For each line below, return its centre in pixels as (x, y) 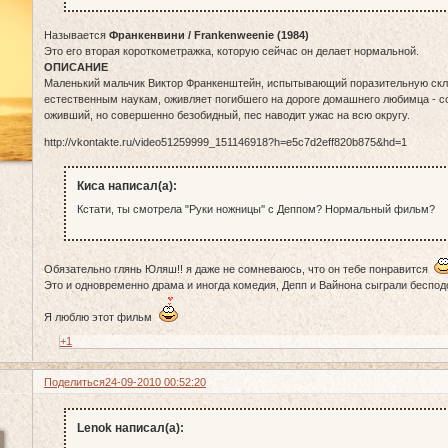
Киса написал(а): (126, 185)
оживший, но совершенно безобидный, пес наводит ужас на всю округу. (227, 115)
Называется (77, 35)
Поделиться (75, 381)
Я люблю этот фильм (101, 316)
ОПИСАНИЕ (76, 67)
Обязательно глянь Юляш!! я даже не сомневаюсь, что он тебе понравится (239, 268)
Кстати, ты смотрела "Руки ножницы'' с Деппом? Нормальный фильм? (255, 209)
